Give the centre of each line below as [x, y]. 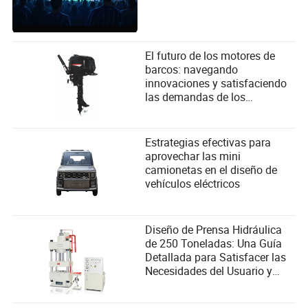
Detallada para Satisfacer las [216, 257]
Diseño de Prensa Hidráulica [214, 230]
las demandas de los [196, 97]
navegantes [174, 110]
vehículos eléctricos [193, 184]
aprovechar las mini [193, 156]
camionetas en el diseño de [211, 170]
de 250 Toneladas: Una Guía [214, 244]
